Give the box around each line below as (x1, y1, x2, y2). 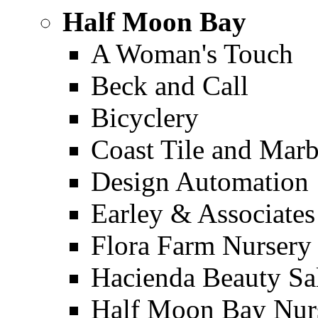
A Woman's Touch (91, 38, 293, 69)
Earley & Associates (91, 198, 315, 229)
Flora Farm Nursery (91, 230, 312, 261)
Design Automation (91, 166, 309, 197)
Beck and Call (91, 70, 248, 101)
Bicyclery (91, 102, 199, 133)
